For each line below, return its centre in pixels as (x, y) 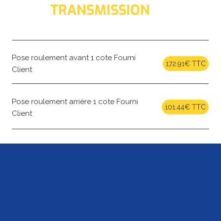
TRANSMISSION (100, 10)
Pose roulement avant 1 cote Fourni (74, 58)
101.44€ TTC (185, 107)
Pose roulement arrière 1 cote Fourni (75, 101)
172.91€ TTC (186, 63)
